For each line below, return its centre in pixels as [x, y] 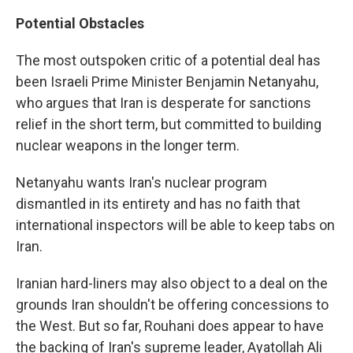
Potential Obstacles [80, 23]
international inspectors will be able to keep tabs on [175, 225]
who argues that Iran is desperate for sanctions [163, 102]
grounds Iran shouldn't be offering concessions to [172, 304]
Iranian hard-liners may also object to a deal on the [172, 283]
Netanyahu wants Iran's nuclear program [141, 182]
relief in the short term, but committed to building [169, 124]
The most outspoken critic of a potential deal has [168, 60]
